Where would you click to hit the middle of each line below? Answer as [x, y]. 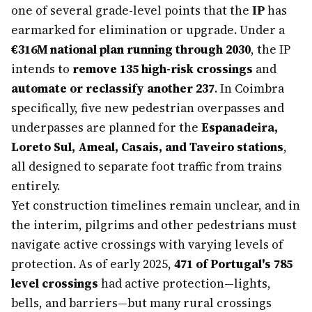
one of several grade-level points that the [132, 10]
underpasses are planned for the [106, 127]
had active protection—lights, [185, 283]
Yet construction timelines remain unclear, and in [156, 205]
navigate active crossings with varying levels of [147, 244]
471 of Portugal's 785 [233, 264]
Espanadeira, [240, 127]
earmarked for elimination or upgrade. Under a [148, 30]
